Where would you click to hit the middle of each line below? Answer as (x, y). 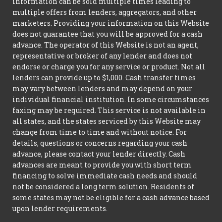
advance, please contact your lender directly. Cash (99, 154)
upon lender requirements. (60, 208)
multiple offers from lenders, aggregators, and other (105, 12)
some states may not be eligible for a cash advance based (111, 197)
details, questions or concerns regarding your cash (100, 143)
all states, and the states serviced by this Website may (107, 121)
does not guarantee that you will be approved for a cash (108, 34)
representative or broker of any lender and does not (102, 55)
